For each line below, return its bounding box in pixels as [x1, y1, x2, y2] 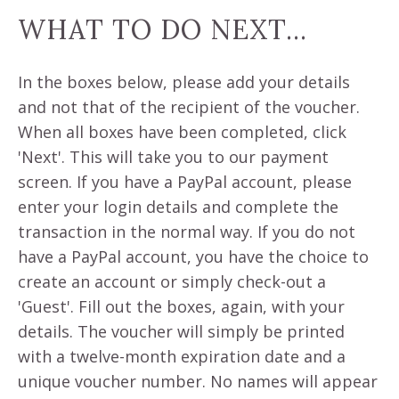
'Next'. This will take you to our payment [18, 146, 329, 167]
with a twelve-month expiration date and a [18, 346, 346, 367]
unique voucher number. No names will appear [18, 370, 378, 392]
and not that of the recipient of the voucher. [18, 96, 360, 118]
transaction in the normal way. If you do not [18, 221, 355, 242]
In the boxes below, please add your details [18, 71, 350, 93]
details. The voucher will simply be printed [18, 321, 345, 342]
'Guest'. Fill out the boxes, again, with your [18, 296, 345, 317]
